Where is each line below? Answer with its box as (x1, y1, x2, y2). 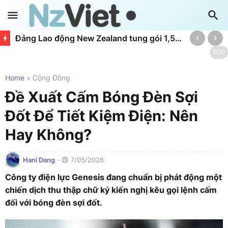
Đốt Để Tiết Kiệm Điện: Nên (5, 107, 198, 125)
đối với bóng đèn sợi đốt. (5, 197, 102, 208)
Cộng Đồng (33, 73, 70, 82)
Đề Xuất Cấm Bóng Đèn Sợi (5, 88, 198, 106)
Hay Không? (5, 126, 92, 144)
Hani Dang (23, 155, 55, 164)
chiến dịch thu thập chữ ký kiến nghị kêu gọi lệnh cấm (5, 185, 217, 195)
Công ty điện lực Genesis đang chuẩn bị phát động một (5, 172, 222, 183)
